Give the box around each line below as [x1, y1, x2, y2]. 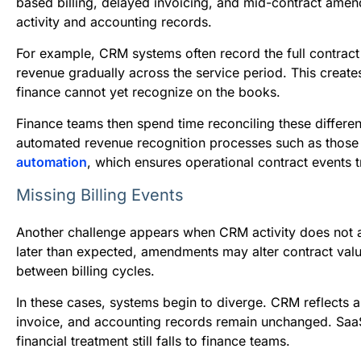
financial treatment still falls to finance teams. [16, 332, 290, 349]
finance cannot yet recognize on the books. [16, 83, 280, 100]
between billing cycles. [16, 262, 155, 279]
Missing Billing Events [16, 185, 184, 205]
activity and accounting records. [16, 13, 212, 30]
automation [16, 153, 87, 170]
